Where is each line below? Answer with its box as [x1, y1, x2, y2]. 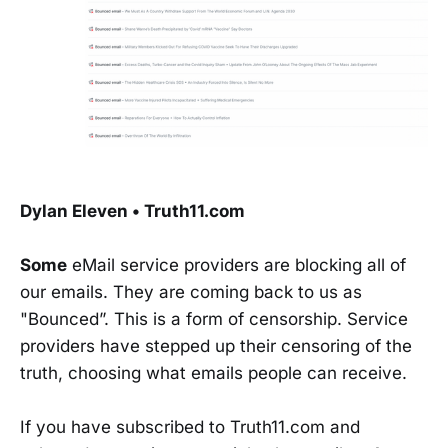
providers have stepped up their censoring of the [20, 336, 412, 357]
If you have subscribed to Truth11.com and [20, 417, 360, 438]
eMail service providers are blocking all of [67, 255, 406, 276]
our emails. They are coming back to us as [20, 282, 362, 303]
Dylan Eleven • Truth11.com [20, 201, 245, 222]
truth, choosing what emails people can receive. [20, 363, 407, 384]
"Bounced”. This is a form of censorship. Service [20, 309, 408, 330]
